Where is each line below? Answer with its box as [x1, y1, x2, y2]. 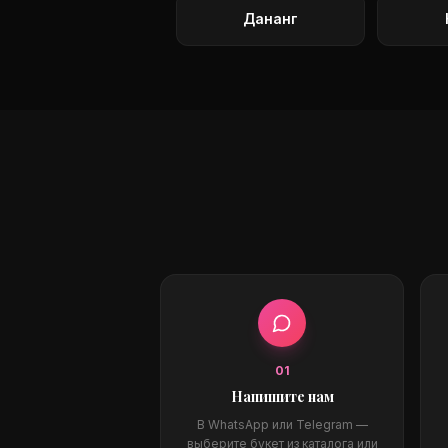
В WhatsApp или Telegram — [196, 417, 368, 432]
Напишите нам [230, 387, 334, 406]
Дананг [242, 10, 298, 27]
